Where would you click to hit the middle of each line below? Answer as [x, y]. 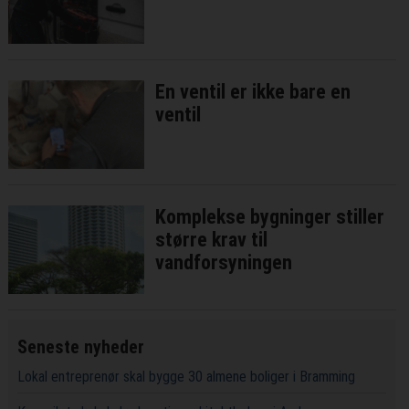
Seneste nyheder [80, 346]
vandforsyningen [224, 262]
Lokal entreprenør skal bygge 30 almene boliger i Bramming [186, 376]
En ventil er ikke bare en [253, 91]
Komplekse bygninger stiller [270, 216]
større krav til [212, 239]
